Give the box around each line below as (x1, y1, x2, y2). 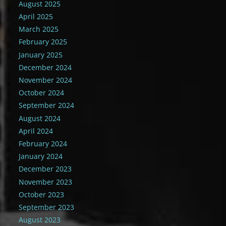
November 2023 (19, 177, 73, 187)
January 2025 (19, 49, 63, 60)
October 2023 (19, 189, 65, 199)
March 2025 (19, 24, 59, 34)
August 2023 (19, 215, 61, 225)
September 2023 (19, 202, 75, 212)
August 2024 (19, 113, 61, 123)
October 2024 (19, 88, 65, 98)
